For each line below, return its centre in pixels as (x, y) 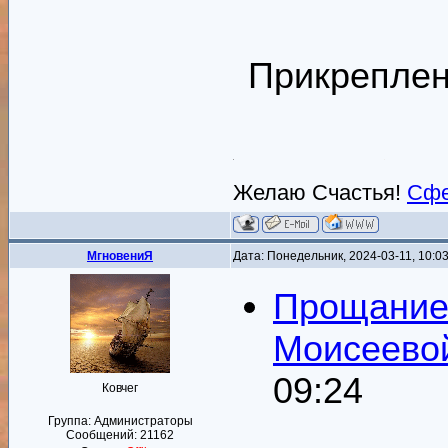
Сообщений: (103, 435)
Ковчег (120, 388)
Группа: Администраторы (120, 421)
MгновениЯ (120, 256)
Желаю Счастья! (320, 193)
